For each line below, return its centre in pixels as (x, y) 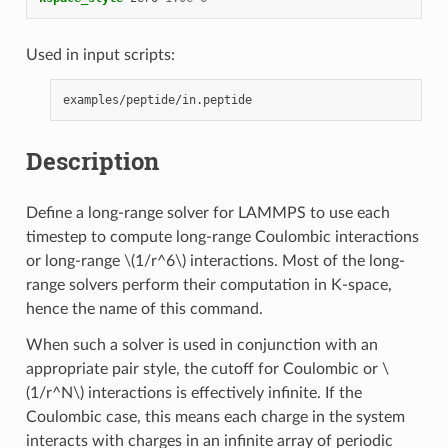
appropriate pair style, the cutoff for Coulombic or (203, 368)
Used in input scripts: (100, 54)
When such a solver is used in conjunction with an (201, 344)
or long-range (74, 260)
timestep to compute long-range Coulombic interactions (222, 236)
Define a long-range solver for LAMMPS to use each (207, 212)
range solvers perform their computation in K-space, (208, 284)
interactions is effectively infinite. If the (222, 392)
